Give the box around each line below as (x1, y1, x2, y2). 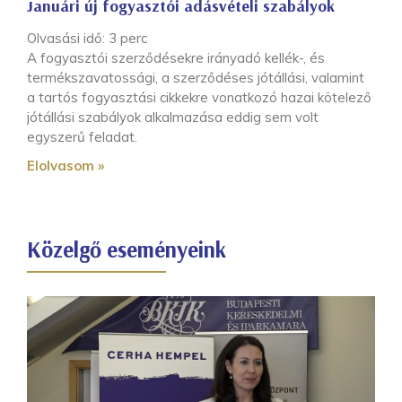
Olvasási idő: (27, 30, 109, 48)
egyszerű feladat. (27, 128, 137, 146)
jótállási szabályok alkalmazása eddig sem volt (27, 109, 319, 127)
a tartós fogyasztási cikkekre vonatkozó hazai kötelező (27, 89, 371, 107)
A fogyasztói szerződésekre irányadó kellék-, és (27, 49, 325, 67)
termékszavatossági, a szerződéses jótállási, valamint (27, 69, 364, 87)
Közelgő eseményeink (27, 235, 226, 264)
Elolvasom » (27, 157, 104, 175)
